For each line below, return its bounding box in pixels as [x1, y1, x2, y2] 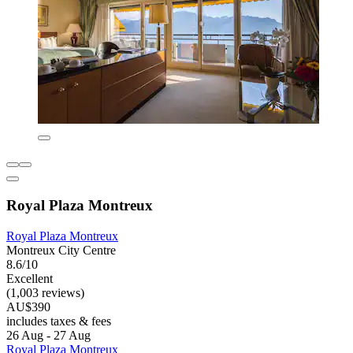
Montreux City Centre [6, 243, 116, 257]
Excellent [6, 271, 53, 285]
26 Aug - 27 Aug [6, 328, 91, 342]
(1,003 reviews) [6, 285, 84, 299]
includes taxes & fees [6, 314, 111, 328]
